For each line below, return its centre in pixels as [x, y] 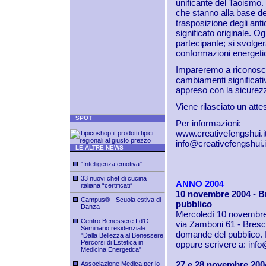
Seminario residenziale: [114, 228]
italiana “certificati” [107, 185]
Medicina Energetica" [111, 249]
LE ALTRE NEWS [97, 148]
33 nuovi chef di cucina [114, 178]
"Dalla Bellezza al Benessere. [123, 235]
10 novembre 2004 [213, 194]
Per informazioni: [208, 123]
